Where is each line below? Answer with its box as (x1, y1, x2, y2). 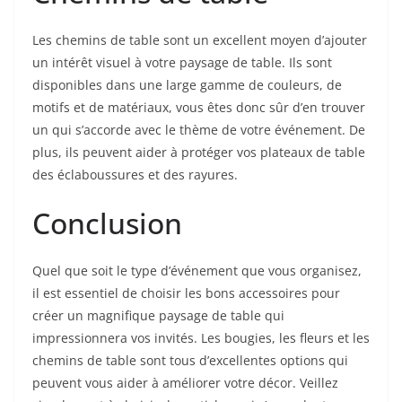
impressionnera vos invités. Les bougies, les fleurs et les (32, 329, 370, 347)
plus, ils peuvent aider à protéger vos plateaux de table (32, 144, 365, 162)
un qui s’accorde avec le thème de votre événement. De (32, 121, 365, 139)
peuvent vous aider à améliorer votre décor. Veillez (32, 374, 338, 392)
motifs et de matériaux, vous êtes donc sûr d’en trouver (32, 99, 365, 117)
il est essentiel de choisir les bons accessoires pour (32, 284, 340, 302)
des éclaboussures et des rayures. (32, 166, 238, 184)
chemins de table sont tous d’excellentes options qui (32, 352, 348, 370)
